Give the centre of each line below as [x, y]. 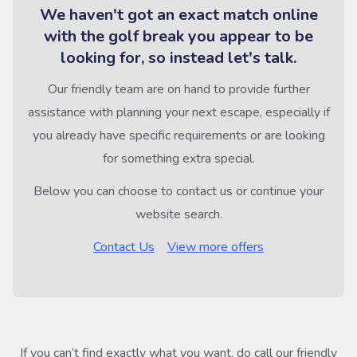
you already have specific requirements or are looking [178, 135]
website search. [178, 214]
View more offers [216, 247]
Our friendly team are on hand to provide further [178, 89]
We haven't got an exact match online [178, 15]
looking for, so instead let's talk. [178, 58]
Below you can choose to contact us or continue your [178, 191]
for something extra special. [178, 159]
